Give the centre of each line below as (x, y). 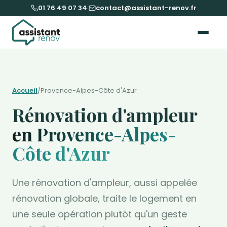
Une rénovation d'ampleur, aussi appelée (105, 183)
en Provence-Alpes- (94, 134)
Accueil (25, 90)
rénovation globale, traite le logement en (104, 198)
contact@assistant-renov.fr (146, 8)
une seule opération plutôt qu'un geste (100, 214)
